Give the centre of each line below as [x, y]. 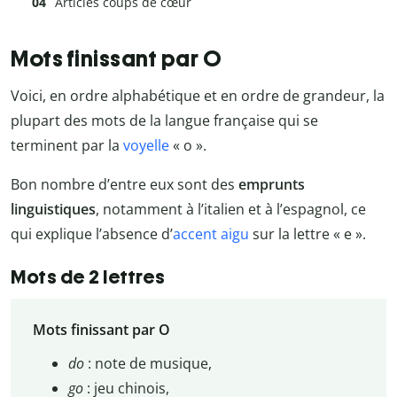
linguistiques [53, 210]
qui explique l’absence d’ [92, 234]
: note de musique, [148, 363]
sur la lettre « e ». [307, 234]
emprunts [272, 185]
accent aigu [211, 234]
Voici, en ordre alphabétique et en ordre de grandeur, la [198, 96]
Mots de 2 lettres [88, 277]
